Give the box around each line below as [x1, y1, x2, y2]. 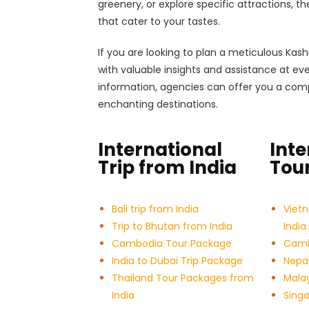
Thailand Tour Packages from [112, 271, 254, 286]
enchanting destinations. [98, 97, 218, 112]
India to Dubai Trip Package [112, 254, 243, 268]
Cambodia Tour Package [112, 237, 232, 251]
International [98, 137, 222, 163]
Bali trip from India [112, 202, 199, 217]
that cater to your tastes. [98, 14, 220, 29]
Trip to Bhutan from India [112, 219, 232, 234]
